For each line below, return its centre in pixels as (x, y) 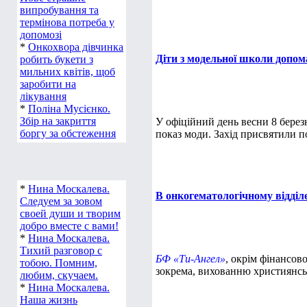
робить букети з (57, 59)
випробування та (59, 10)
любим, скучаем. (59, 275)
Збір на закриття (58, 121)
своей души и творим (70, 213)
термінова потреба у (67, 22)
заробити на (48, 84)
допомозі (41, 35)
